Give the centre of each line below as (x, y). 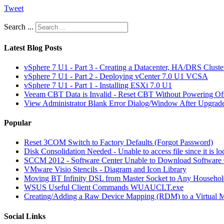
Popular (18, 123)
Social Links (25, 216)
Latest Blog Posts (33, 47)
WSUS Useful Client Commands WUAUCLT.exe (104, 187)
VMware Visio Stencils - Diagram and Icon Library (105, 169)
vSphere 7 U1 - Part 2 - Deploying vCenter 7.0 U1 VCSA (116, 76)
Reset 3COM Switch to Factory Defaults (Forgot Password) (118, 142)
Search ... (19, 27)
